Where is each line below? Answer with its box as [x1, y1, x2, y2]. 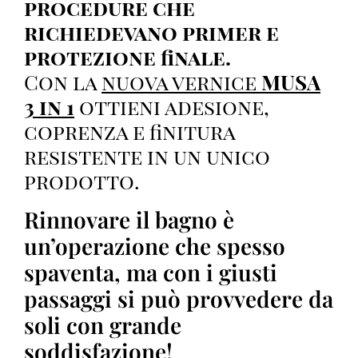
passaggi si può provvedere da [24, 283, 333, 313]
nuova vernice [101, 67, 261, 96]
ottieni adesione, [74, 92, 269, 121]
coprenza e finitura [24, 117, 235, 145]
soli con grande [24, 309, 181, 340]
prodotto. [24, 166, 140, 195]
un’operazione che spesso [24, 230, 285, 261]
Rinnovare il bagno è [24, 204, 234, 234]
